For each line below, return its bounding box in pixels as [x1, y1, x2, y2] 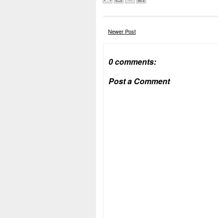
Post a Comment [109, 75, 170, 87]
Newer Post [108, 27, 136, 35]
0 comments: [109, 56, 156, 67]
